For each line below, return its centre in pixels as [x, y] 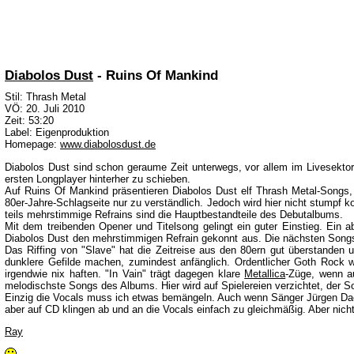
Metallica [265, 273]
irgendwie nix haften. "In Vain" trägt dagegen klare [125, 273]
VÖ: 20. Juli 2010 [45, 109]
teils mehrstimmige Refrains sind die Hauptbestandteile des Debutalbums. [174, 214]
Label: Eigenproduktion [57, 133]
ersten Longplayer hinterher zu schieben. [98, 179]
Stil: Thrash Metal [45, 97]
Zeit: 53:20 [29, 121]
